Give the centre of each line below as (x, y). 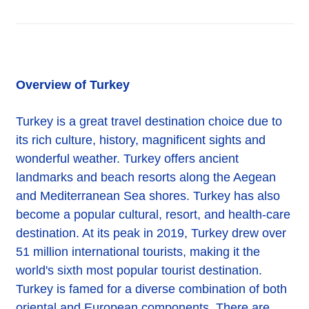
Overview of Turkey (73, 85)
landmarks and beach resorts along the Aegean (146, 177)
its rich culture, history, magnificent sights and (141, 140)
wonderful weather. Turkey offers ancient (127, 159)
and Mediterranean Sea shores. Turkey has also (148, 196)
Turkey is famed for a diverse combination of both (151, 289)
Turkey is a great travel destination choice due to (149, 121)
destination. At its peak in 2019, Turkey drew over (151, 233)
